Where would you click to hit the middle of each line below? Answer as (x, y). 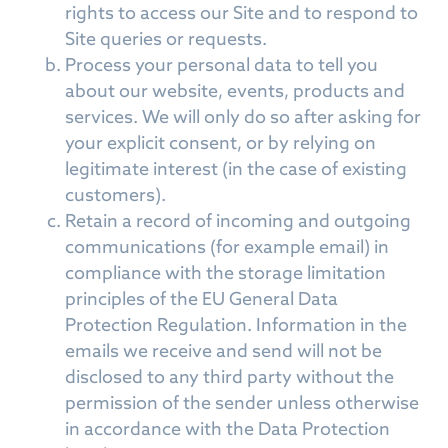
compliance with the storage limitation (225, 272)
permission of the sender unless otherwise (242, 402)
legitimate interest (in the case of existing (236, 168)
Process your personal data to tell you (221, 64)
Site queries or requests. (166, 38)
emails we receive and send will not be (223, 350)
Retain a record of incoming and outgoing (238, 220)
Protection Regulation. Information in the (236, 324)
